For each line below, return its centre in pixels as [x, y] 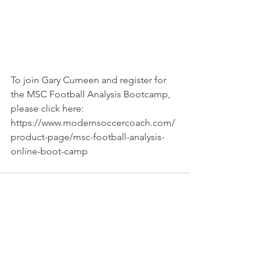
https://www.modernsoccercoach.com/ [93, 123]
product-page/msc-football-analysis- [88, 137]
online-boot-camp [49, 151]
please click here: [48, 109]
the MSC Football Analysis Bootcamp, [92, 94]
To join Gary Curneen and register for [90, 80]
